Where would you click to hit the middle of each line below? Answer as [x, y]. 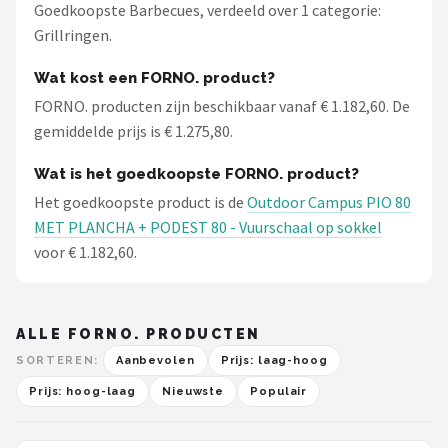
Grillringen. [73, 35]
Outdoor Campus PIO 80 [329, 202]
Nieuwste [193, 391]
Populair [279, 391]
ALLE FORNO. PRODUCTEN [138, 334]
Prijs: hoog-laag [83, 391]
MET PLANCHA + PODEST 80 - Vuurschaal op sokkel [208, 227]
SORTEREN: [57, 360]
